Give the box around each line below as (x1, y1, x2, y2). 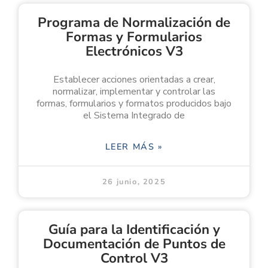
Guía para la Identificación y (48, 220, 220, 239)
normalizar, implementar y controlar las (53, 84, 215, 98)
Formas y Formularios (66, 27, 202, 46)
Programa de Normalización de (38, 13, 230, 32)
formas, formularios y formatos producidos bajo (36, 96, 232, 110)
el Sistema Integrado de (83, 108, 185, 122)
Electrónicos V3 (85, 41, 183, 60)
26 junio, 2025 (102, 176, 166, 187)
